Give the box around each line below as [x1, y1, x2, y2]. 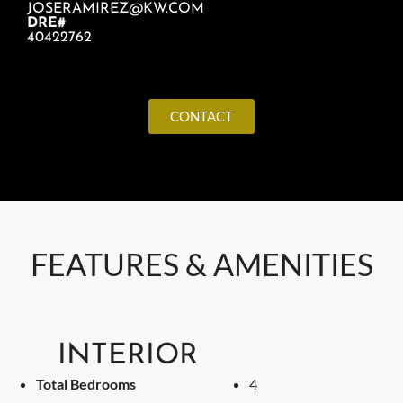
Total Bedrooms [36, 374, 136, 392]
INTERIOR [58, 341, 198, 371]
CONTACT [169, 107, 233, 124]
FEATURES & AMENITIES [30, 245, 373, 282]
